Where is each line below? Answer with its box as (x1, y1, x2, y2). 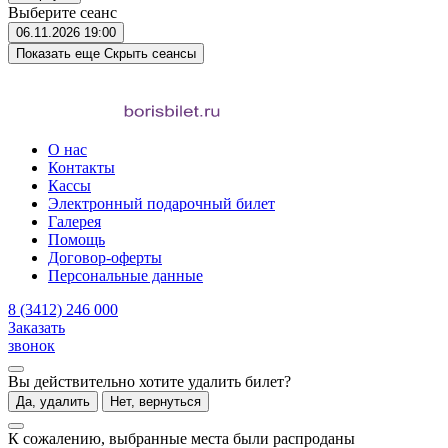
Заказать (8, 318, 65, 336)
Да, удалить (16, 393, 90, 409)
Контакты (48, 158, 115, 176)
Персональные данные (48, 266, 203, 284)
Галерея (48, 212, 101, 230)
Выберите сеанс (8, 3, 117, 21)
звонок (8, 336, 55, 354)
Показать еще (16, 45, 104, 61)
